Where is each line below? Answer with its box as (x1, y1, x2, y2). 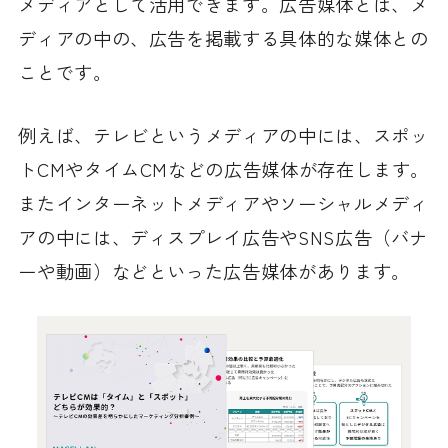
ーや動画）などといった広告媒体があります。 (18, 257, 410, 284)
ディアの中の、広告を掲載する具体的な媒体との (18, 24, 429, 51)
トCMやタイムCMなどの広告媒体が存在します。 (18, 155, 430, 182)
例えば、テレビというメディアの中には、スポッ (18, 121, 429, 148)
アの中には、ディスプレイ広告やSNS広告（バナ (18, 223, 429, 250)
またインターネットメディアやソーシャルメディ (18, 189, 429, 216)
